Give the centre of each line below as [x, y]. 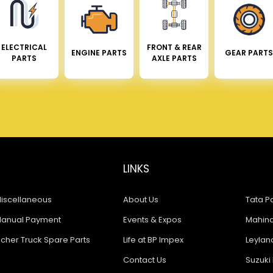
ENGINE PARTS [99, 52]
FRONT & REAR [174, 47]
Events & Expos [152, 219]
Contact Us [144, 260]
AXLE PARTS [174, 58]
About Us [140, 199]
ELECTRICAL [24, 47]
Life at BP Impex [153, 239]
